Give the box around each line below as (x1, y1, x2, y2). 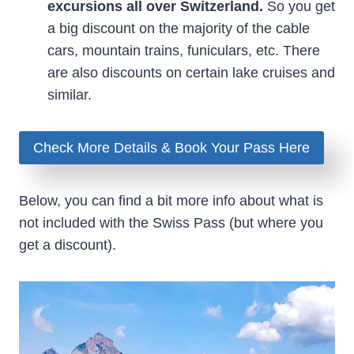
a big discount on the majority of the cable (47, 20, 310, 36)
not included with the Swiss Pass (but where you (19, 214, 323, 231)
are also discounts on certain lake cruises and (47, 64, 335, 81)
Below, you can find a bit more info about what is (19, 192, 323, 209)
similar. (47, 86, 92, 103)
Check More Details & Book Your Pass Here (33, 139, 310, 156)
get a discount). (19, 236, 116, 253)
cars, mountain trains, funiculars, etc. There (47, 42, 320, 58)
